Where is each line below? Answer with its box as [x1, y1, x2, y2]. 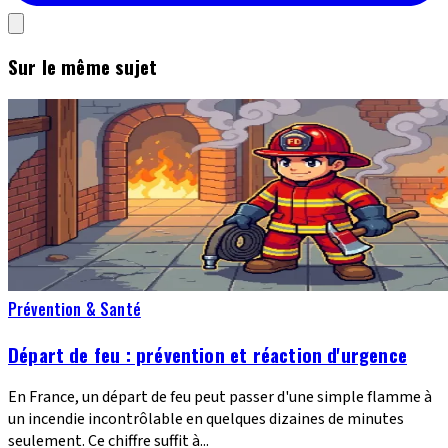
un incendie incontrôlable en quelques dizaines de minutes [8, 408, 404, 431]
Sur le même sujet [8, 53, 158, 81]
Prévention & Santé [8, 296, 141, 321]
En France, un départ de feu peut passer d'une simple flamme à [8, 386, 432, 409]
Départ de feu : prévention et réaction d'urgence [8, 340, 407, 368]
